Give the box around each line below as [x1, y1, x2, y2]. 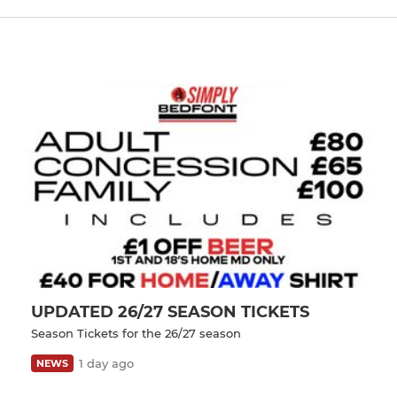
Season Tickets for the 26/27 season [31, 325, 241, 340]
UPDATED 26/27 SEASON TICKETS [31, 301, 309, 322]
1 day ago [79, 355, 134, 370]
